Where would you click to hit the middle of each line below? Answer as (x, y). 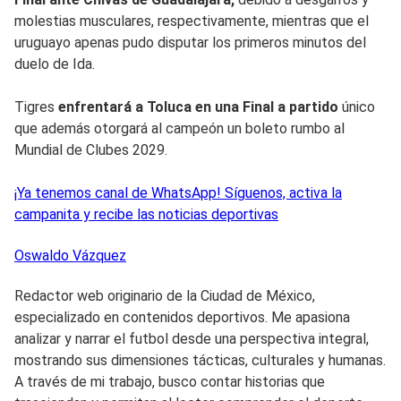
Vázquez (99, 255)
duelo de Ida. (55, 64)
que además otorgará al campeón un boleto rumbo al (179, 128)
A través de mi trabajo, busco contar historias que (170, 381)
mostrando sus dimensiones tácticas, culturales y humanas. (200, 360)
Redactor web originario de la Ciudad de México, (165, 295)
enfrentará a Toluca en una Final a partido (200, 107)
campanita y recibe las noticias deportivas (146, 214)
